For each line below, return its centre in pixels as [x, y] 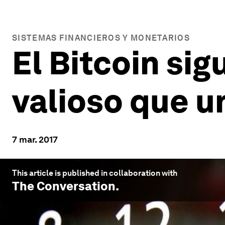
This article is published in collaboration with [95, 173]
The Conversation [64, 186]
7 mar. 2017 [35, 139]
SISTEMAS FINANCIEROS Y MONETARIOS [101, 38]
